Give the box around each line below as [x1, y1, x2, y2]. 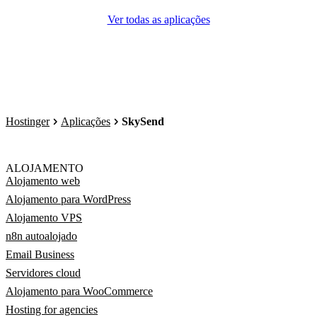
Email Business [6, 248, 74, 260]
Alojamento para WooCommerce [6, 285, 153, 297]
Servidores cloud [6, 267, 81, 279]
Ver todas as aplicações [107, 13, 210, 25]
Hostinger [6, 115, 50, 127]
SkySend [122, 115, 164, 127]
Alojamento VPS [6, 212, 82, 224]
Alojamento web [6, 175, 80, 187]
